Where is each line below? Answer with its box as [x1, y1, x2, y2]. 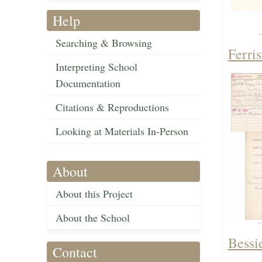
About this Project [56, 187, 133, 201]
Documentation [56, 76, 120, 91]
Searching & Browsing [56, 36, 152, 50]
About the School [56, 211, 130, 225]
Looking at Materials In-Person [56, 124, 188, 139]
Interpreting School [56, 60, 137, 74]
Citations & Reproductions [56, 100, 169, 115]
